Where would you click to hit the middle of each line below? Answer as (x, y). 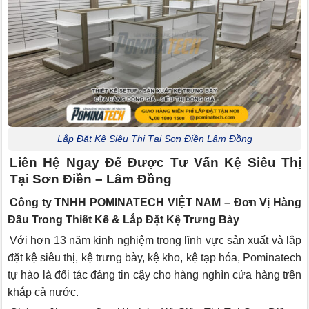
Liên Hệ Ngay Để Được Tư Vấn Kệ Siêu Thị (156, 162)
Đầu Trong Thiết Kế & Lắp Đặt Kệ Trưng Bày (123, 220)
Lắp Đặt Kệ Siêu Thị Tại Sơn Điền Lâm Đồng (154, 139)
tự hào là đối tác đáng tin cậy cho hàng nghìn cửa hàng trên (154, 275)
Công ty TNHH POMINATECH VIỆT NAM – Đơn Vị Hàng (156, 203)
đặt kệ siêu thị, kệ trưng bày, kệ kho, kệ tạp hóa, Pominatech (154, 258)
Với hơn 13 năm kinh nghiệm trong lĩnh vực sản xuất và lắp (156, 241)
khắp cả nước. (43, 292)
